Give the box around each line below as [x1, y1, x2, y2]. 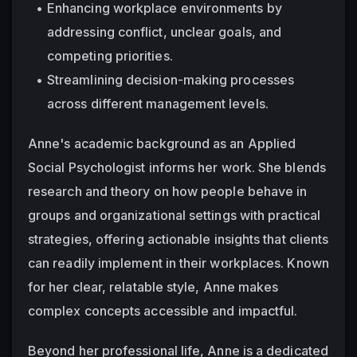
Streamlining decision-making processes [47, 71, 295, 88]
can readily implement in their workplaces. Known [28, 254, 329, 271]
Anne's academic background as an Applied [28, 135, 296, 151]
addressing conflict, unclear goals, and [47, 23, 282, 40]
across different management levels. [47, 95, 269, 112]
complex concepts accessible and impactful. [28, 302, 298, 319]
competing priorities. [47, 47, 173, 64]
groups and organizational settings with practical [28, 206, 320, 223]
